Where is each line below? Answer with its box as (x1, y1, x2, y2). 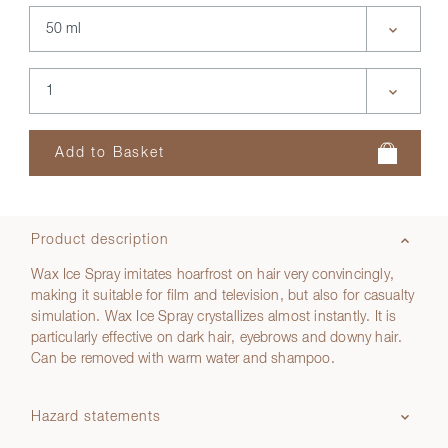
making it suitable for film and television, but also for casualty (31, 289, 415, 303)
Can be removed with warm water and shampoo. (31, 352, 335, 366)
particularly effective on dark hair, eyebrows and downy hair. (31, 331, 403, 345)
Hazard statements (31, 410, 162, 424)
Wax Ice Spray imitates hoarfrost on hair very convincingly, (31, 268, 394, 282)
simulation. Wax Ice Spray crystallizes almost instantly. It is (31, 310, 397, 324)
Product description (31, 233, 170, 247)
